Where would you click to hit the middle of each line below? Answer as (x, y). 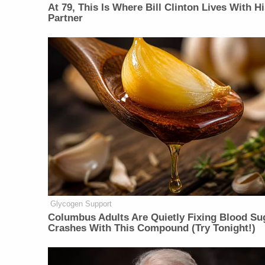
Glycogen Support (81, 204)
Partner (66, 18)
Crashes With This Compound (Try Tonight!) (152, 228)
